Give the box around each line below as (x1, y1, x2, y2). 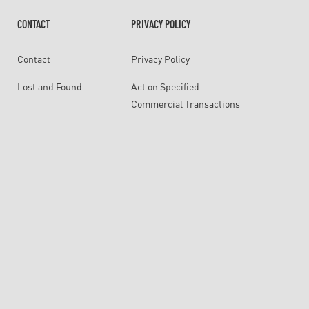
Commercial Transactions (131, 97, 241, 110)
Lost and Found (17, 80, 82, 92)
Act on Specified (131, 80, 200, 92)
